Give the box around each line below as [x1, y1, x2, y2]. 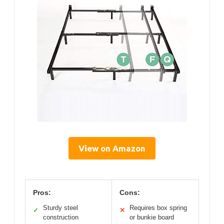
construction [43, 213, 78, 221]
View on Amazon [78, 143, 145, 153]
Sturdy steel [43, 204, 78, 212]
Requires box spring [129, 204, 187, 212]
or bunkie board [129, 213, 174, 221]
